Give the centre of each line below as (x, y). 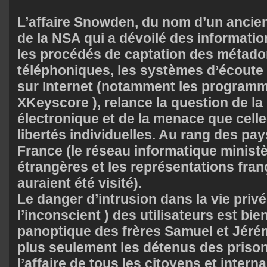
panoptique (54, 231)
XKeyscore (53, 102)
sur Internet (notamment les (109, 86)
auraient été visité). (80, 183)
